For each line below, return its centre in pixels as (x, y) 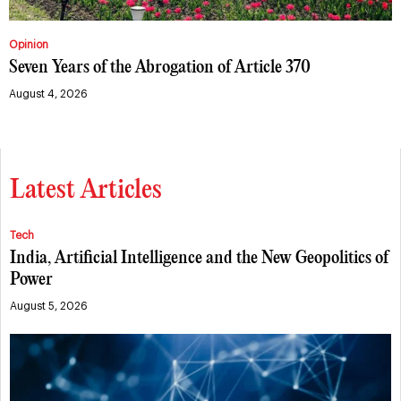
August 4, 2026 (48, 94)
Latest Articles (86, 191)
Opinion (29, 45)
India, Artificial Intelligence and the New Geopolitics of (199, 259)
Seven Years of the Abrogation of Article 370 (160, 68)
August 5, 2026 (49, 307)
